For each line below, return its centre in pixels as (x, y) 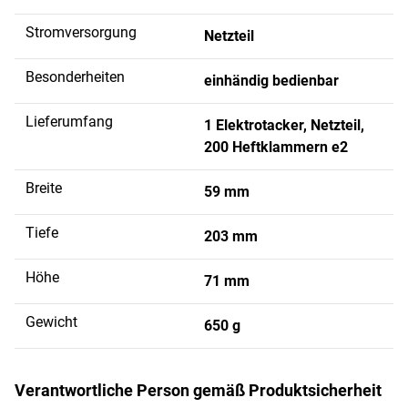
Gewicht (51, 321)
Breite (44, 188)
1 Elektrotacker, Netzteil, (284, 125)
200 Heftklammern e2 (276, 147)
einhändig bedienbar (271, 80)
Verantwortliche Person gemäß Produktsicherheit (198, 390)
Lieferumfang (69, 121)
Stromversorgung (81, 32)
